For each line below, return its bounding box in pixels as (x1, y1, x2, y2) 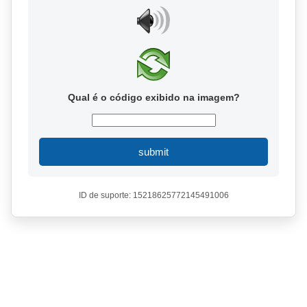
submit (138, 146, 169, 158)
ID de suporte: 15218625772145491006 (78, 191, 229, 200)
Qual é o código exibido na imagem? (67, 92, 240, 103)
